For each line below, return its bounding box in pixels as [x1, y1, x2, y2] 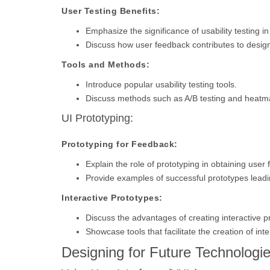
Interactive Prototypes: [61, 193, 163, 202]
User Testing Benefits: [61, 6, 160, 16]
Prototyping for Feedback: [61, 139, 178, 149]
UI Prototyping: [61, 112, 133, 124]
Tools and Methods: [61, 60, 149, 69]
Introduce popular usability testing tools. [86, 80, 237, 89]
